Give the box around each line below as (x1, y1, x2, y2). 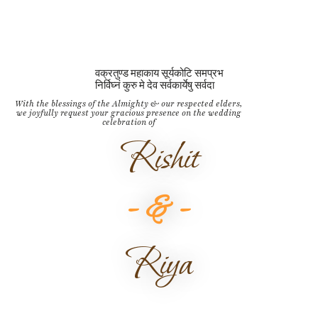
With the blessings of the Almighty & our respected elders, (15, 97, 242, 109)
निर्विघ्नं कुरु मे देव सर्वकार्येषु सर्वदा (94, 79, 214, 92)
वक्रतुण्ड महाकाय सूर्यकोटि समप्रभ (94, 67, 224, 80)
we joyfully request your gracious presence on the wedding (16, 106, 241, 119)
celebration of (102, 116, 155, 128)
